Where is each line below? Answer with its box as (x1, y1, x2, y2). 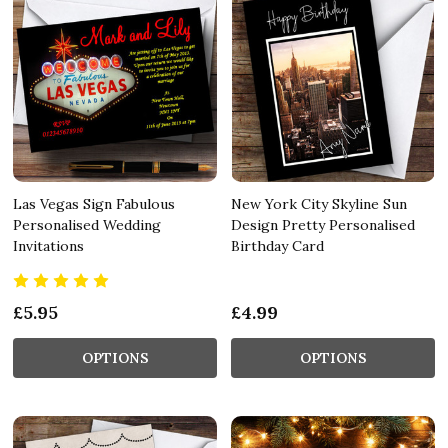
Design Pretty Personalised (231, 215, 415, 234)
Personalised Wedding (13, 215, 161, 234)
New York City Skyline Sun (231, 194, 407, 213)
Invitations (13, 236, 84, 255)
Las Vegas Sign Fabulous (13, 194, 175, 213)
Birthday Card (231, 236, 324, 255)
